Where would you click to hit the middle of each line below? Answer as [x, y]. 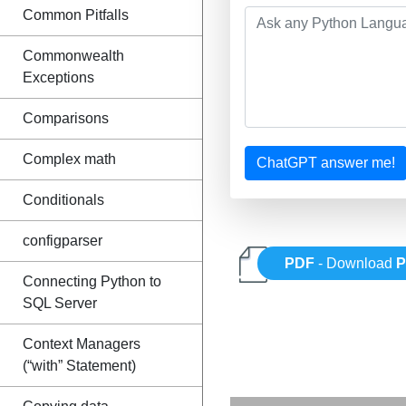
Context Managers [82, 344]
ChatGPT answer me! [326, 163]
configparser [63, 241]
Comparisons [66, 118]
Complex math [69, 159]
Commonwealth [73, 56]
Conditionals [63, 200]
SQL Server [60, 303]
